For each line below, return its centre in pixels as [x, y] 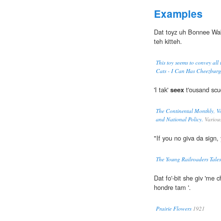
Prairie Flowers [174, 209]
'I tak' [162, 90]
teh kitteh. [168, 41]
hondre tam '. [172, 187]
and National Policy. [180, 119]
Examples [178, 14]
